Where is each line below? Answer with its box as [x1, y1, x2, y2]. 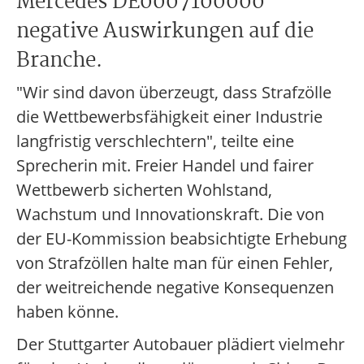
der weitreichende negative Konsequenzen [16, 276, 334, 298]
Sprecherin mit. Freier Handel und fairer [16, 154, 314, 176]
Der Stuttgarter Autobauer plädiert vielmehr [16, 333, 344, 355]
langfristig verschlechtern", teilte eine [16, 130, 294, 152]
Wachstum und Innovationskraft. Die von [16, 203, 324, 225]
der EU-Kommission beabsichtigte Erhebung [16, 227, 347, 249]
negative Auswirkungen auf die [16, 15, 314, 48]
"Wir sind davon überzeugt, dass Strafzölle [16, 81, 331, 103]
